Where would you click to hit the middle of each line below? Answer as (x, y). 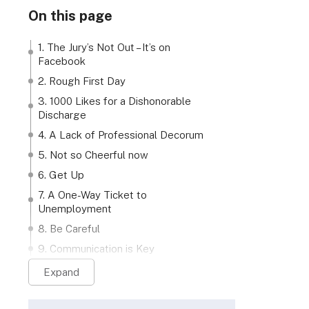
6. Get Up (61, 175)
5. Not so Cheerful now (93, 154)
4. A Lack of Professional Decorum (121, 134)
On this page (70, 16)
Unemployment (75, 208)
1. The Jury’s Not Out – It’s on (104, 47)
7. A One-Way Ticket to (92, 195)
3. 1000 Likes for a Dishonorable (114, 101)
